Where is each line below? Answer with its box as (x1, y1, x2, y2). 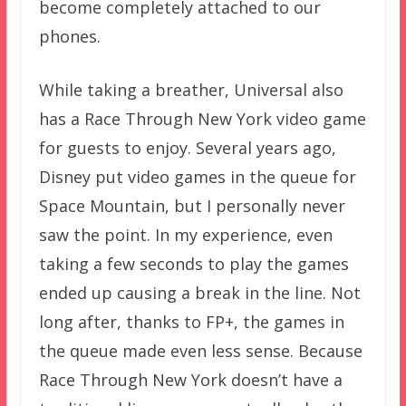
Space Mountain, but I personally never (38, 195, 345, 217)
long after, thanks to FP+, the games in (38, 311, 344, 333)
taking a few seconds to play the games (38, 253, 349, 275)
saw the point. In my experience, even (38, 224, 333, 246)
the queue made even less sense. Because (38, 340, 362, 362)
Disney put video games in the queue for (38, 166, 356, 188)
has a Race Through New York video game (38, 108, 366, 130)
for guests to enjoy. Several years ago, (38, 137, 336, 159)
